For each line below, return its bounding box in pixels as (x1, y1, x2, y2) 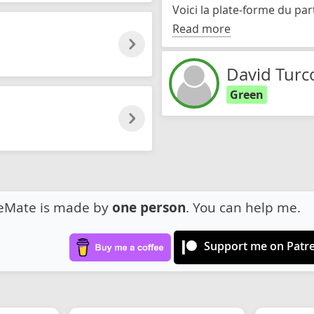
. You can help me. (186, 198, 301, 216)
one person (112, 198, 186, 217)
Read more (172, 21, 231, 36)
